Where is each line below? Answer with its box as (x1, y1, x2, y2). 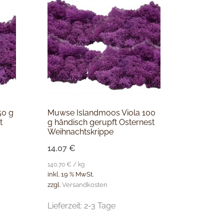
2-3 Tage (83, 200, 115, 210)
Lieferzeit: (47, 200, 84, 210)
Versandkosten (61, 180, 107, 188)
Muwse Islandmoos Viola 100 (47, 108, 155, 118)
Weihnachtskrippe (47, 127, 113, 137)
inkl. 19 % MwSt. (47, 170, 93, 178)
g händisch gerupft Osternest (47, 117, 154, 127)
